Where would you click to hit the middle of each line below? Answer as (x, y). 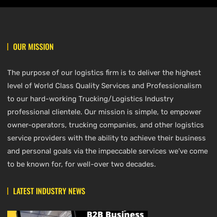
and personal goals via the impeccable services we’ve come (108, 151)
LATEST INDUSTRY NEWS (49, 191)
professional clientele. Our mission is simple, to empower (104, 112)
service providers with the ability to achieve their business (107, 138)
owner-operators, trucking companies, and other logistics (106, 125)
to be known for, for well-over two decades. (82, 164)
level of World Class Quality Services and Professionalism (104, 85)
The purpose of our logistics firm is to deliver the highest (104, 72)
